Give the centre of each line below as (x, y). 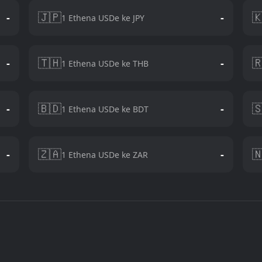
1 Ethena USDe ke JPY (103, 18)
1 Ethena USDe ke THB (105, 63)
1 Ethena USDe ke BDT (105, 109)
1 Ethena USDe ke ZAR (105, 154)
